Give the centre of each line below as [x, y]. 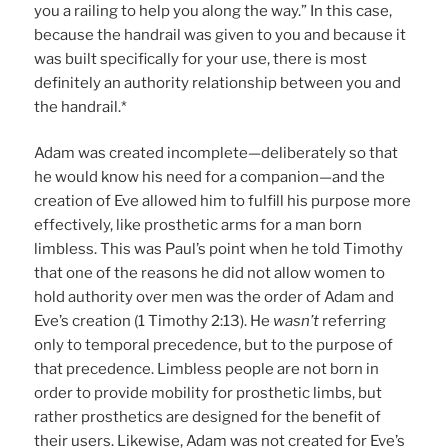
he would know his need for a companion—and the [210, 177]
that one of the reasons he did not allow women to [210, 273]
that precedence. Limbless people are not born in [207, 369]
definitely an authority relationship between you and [218, 82]
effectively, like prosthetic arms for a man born [198, 225]
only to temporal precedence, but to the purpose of [214, 345]
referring [353, 321]
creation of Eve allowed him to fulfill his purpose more [223, 201]
